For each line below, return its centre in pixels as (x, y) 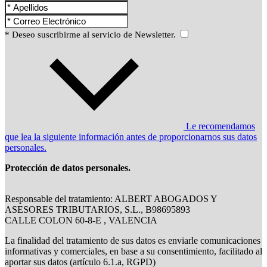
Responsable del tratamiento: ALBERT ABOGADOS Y (111, 199)
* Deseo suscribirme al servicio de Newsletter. (91, 35)
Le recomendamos (219, 126)
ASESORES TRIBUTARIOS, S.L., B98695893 (97, 210)
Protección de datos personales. (68, 168)
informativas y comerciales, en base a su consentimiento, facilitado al (133, 252)
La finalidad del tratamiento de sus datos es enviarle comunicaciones (133, 241)
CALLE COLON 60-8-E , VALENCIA (81, 221)
